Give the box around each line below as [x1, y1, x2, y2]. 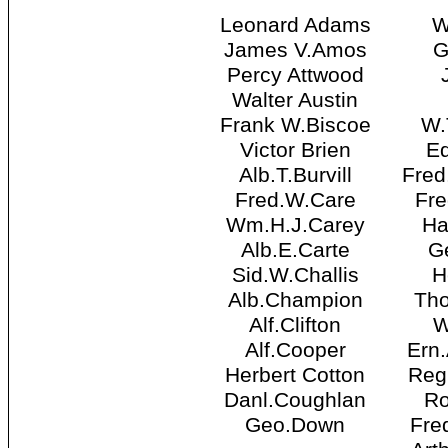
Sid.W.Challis [231, 263, 359, 288]
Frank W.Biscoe [219, 113, 371, 138]
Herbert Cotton [225, 363, 365, 388]
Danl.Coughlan [224, 388, 366, 413]
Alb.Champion [227, 288, 363, 313]
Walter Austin [232, 88, 358, 113]
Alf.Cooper [244, 338, 346, 363]
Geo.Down [245, 413, 345, 438]
